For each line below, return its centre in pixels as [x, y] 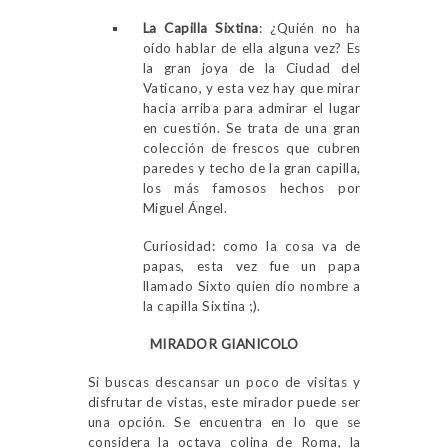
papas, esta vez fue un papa [251, 265]
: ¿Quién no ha [309, 27]
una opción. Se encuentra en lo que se [224, 421]
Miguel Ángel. [184, 207]
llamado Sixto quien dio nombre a [251, 285]
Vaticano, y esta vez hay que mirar [251, 87]
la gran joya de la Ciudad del [251, 67]
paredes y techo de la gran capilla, [251, 167]
